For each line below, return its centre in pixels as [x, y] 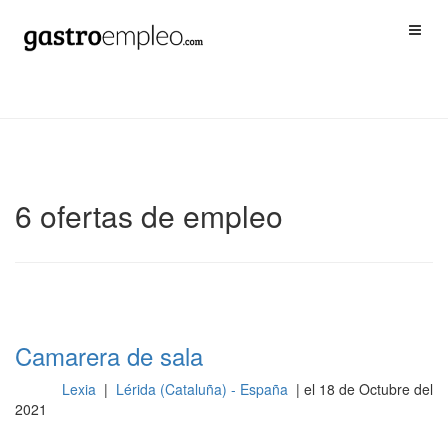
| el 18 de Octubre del [362, 389]
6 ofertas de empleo [149, 215]
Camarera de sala [109, 355]
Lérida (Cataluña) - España [203, 389]
